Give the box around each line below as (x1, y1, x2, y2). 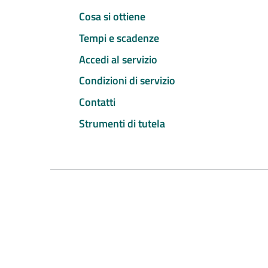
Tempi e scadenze (79, 29, 159, 46)
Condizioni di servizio (79, 72, 175, 89)
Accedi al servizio (79, 51, 157, 68)
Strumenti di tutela (79, 115, 165, 132)
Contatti (79, 94, 115, 111)
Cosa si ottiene (79, 8, 145, 25)
